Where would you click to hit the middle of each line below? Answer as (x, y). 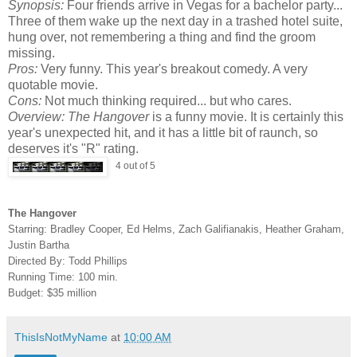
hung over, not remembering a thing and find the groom (162, 37)
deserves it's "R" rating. (73, 149)
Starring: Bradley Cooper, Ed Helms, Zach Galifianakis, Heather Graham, (176, 229)
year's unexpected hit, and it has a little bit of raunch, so (163, 133)
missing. (31, 53)
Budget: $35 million (52, 293)
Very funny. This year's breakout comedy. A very (173, 69)
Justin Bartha (39, 245)
